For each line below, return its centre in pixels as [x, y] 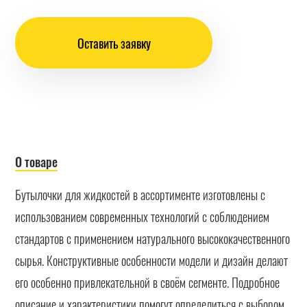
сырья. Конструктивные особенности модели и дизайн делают [152, 260]
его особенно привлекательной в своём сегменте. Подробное [148, 282]
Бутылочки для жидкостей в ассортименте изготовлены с [140, 194]
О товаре [37, 162]
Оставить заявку [114, 43]
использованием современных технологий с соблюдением [143, 216]
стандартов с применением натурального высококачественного [153, 238]
